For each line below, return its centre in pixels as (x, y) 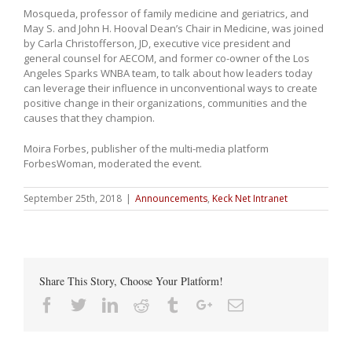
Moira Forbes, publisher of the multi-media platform (146, 148)
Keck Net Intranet (250, 198)
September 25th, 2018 (73, 198)
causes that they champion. (89, 117)
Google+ (239, 304)
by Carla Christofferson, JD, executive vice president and (157, 43)
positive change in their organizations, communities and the (165, 103)
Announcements (171, 198)
